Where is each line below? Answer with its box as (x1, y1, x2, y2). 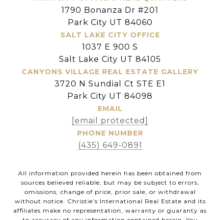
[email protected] (72, 115, 148, 125)
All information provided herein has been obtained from (18, 169, 202, 177)
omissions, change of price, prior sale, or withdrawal (24, 188, 196, 195)
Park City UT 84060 (67, 17, 153, 27)
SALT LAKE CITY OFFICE (60, 30, 160, 39)
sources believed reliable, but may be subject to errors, (21, 178, 199, 186)
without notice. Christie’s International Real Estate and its (14, 197, 206, 205)
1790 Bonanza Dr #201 (61, 5, 159, 15)
